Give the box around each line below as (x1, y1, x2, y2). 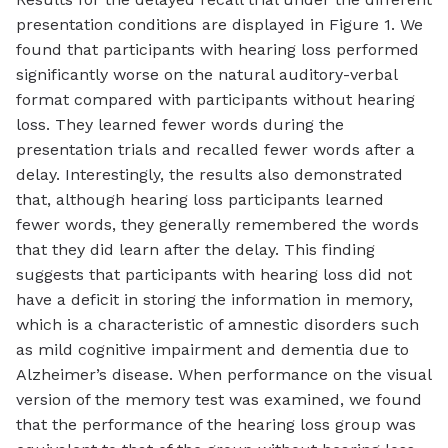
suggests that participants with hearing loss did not (16, 265, 412, 285)
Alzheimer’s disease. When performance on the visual (16, 365, 431, 385)
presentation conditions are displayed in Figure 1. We (16, 15, 423, 35)
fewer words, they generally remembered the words (16, 215, 419, 235)
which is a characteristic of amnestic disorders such (16, 315, 419, 335)
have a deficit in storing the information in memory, (16, 290, 413, 310)
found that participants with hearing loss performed (16, 40, 419, 60)
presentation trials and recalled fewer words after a (16, 140, 415, 160)
